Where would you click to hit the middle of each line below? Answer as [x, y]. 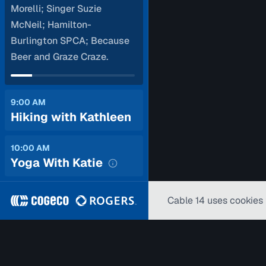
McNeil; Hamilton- [51, 25]
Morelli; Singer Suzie [56, 9]
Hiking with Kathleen [71, 117]
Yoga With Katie [57, 163]
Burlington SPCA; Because [70, 41]
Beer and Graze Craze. [59, 57]
